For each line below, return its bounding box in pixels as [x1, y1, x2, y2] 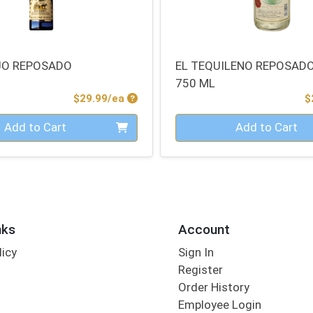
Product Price [126, 92, 197, 105]
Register [177, 262, 223, 277]
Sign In [177, 245, 214, 259]
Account [177, 221, 230, 238]
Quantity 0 [175, 114, 231, 129]
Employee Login [177, 297, 261, 312]
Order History [177, 279, 249, 294]
